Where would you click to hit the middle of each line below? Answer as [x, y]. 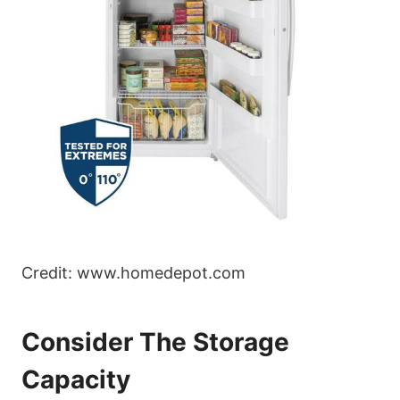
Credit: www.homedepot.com [133, 273]
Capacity [76, 380]
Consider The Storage [155, 342]
